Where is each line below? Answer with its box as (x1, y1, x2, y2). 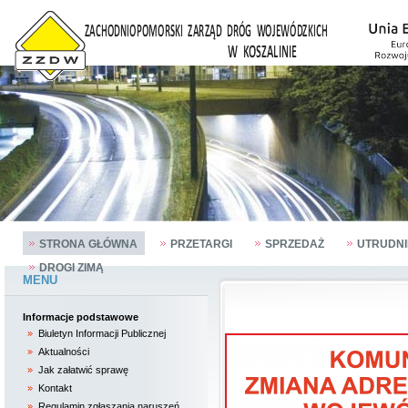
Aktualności (38, 346, 89, 357)
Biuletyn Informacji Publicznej (38, 328, 166, 339)
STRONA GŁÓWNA (39, 238, 138, 250)
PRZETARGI (170, 238, 232, 250)
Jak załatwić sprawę (38, 364, 128, 375)
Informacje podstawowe (23, 311, 138, 322)
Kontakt (38, 382, 72, 393)
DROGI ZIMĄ (39, 261, 104, 274)
